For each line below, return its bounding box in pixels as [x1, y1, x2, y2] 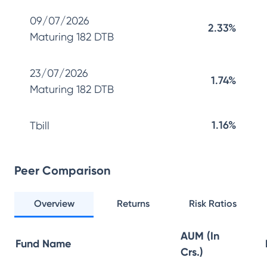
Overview [33, 198, 74, 209]
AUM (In [181, 229, 219, 243]
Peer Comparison [14, 163, 111, 178]
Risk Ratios [189, 198, 237, 209]
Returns [117, 198, 150, 209]
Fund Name [15, 237, 71, 250]
